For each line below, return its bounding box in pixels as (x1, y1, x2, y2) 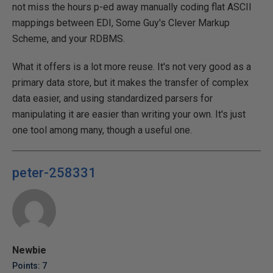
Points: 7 (12, 260, 47, 271)
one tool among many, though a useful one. (12, 124, 192, 136)
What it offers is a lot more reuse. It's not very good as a (12, 60, 251, 73)
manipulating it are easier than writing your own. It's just (12, 108, 246, 120)
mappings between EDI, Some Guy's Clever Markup (12, 16, 230, 29)
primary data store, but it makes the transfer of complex (12, 76, 249, 88)
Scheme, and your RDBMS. (12, 32, 125, 44)
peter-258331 (12, 165, 96, 180)
